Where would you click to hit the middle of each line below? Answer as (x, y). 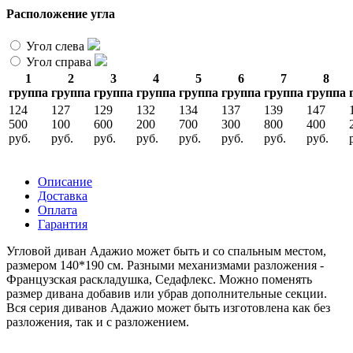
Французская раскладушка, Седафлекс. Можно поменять (159, 279)
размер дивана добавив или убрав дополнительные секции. (167, 293)
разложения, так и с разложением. (98, 321)
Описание (65, 181)
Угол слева (55, 46)
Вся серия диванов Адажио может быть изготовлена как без (168, 307)
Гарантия (63, 224)
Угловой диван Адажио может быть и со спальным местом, (166, 251)
